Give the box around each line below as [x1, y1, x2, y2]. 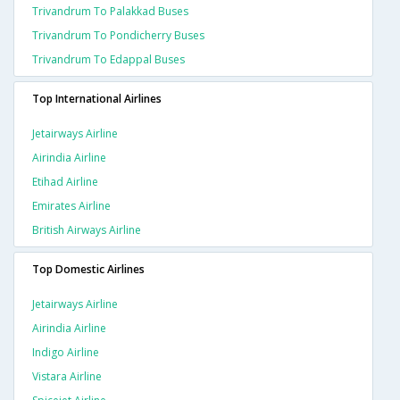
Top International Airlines [32, 91, 162, 107]
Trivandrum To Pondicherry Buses [32, 28, 204, 44]
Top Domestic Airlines [32, 262, 145, 278]
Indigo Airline [32, 345, 99, 361]
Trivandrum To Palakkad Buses [32, 4, 188, 20]
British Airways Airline [32, 222, 141, 238]
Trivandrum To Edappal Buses [32, 52, 185, 68]
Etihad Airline [32, 174, 98, 190]
